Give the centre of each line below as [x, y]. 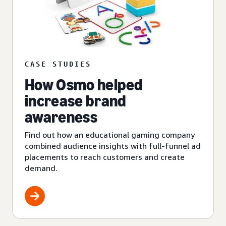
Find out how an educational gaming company [110, 134]
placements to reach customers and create [105, 157]
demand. [41, 168]
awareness [61, 117]
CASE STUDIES [58, 64]
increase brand [76, 101]
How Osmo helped [84, 84]
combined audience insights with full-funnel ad [113, 146]
